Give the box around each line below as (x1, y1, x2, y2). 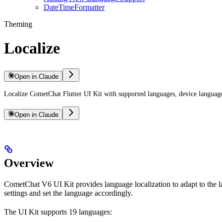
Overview (4, 156, 54, 169)
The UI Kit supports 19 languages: (4, 207, 112, 216)
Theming (4, 20, 32, 28)
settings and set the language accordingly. (4, 188, 133, 197)
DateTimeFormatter (44, 3, 105, 11)
